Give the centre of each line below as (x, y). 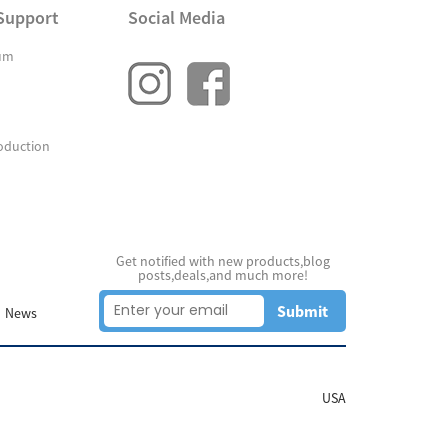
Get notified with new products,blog (222, 260)
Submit (302, 310)
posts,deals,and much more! (222, 274)
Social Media (176, 17)
